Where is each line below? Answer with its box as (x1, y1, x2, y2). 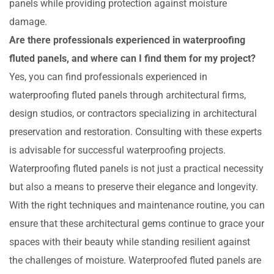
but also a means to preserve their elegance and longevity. (9, 181, 258, 193)
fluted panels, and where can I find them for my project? (9, 53, 256, 65)
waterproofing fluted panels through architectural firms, (9, 89, 246, 102)
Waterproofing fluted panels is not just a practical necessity (9, 163, 264, 175)
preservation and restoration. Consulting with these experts (9, 126, 262, 138)
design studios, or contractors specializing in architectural (9, 108, 257, 120)
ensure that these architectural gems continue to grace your (9, 218, 264, 230)
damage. (9, 16, 47, 28)
